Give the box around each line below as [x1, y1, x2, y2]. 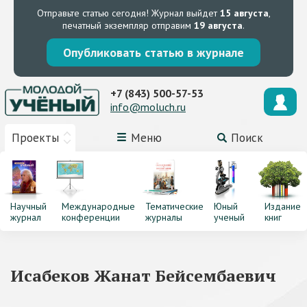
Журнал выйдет [148, 7, 220, 19]
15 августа [219, 7, 269, 19]
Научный [10, 200, 47, 212]
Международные [61, 200, 135, 212]
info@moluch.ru [110, 99, 186, 114]
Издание [265, 200, 302, 212]
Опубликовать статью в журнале [63, 45, 244, 60]
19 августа [194, 19, 243, 32]
